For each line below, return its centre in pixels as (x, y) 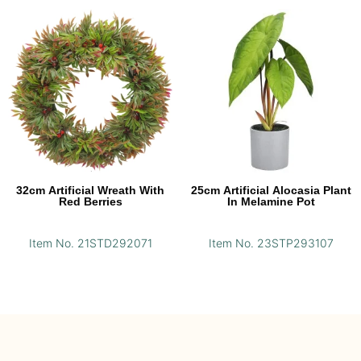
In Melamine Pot (271, 202)
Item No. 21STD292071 (90, 243)
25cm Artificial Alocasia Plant (271, 191)
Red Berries (90, 202)
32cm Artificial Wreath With (90, 191)
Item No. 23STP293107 (271, 243)
